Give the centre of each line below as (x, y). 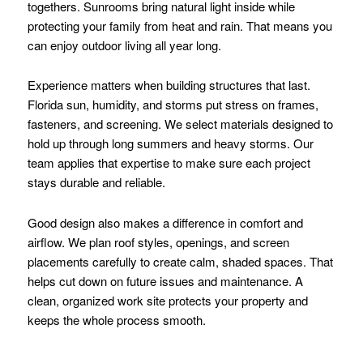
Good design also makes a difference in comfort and (165, 222)
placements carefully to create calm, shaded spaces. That (180, 261)
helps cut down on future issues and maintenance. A (165, 280)
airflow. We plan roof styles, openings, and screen (158, 241)
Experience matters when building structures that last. (169, 85)
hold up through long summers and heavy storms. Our (170, 143)
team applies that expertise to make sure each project (169, 163)
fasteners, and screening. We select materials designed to (180, 124)
